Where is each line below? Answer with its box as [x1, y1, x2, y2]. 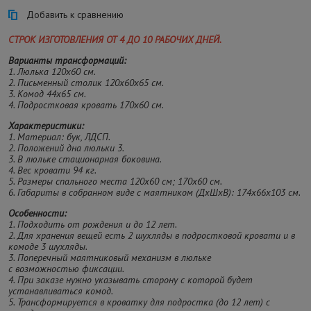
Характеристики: [8, 119, 84, 132]
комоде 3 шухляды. [8, 239, 87, 253]
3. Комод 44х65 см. [8, 87, 86, 100]
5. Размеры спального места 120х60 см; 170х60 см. [8, 174, 222, 187]
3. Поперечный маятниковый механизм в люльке [8, 251, 211, 264]
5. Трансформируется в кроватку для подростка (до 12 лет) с [8, 295, 270, 308]
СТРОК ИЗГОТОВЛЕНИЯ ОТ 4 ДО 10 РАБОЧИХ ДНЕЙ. [8, 33, 221, 46]
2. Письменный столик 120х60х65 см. [8, 76, 164, 89]
